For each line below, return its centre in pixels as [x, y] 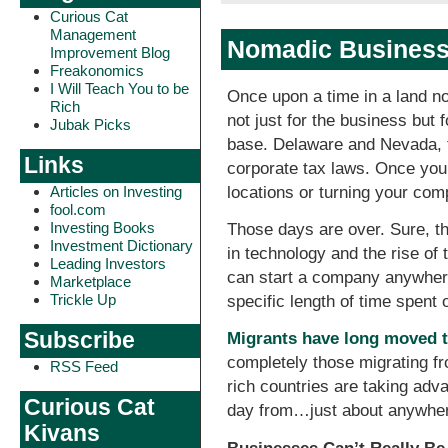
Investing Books [102, 227]
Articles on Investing [116, 191]
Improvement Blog [110, 52]
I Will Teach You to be [119, 88]
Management [93, 34]
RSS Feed [84, 366]
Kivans [62, 433]
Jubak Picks [90, 124]
